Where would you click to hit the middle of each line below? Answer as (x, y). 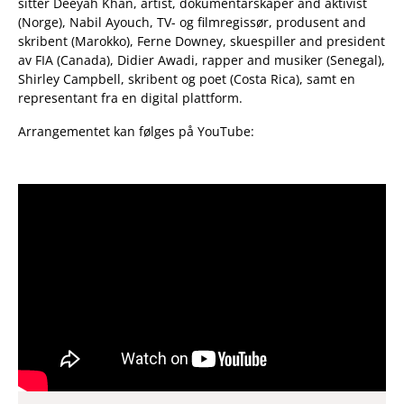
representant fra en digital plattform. (130, 97)
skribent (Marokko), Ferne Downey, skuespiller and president (202, 41)
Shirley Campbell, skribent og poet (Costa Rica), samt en (187, 78)
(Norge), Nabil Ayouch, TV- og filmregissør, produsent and (192, 22)
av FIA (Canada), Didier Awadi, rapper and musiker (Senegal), (202, 60)
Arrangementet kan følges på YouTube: (136, 131)
